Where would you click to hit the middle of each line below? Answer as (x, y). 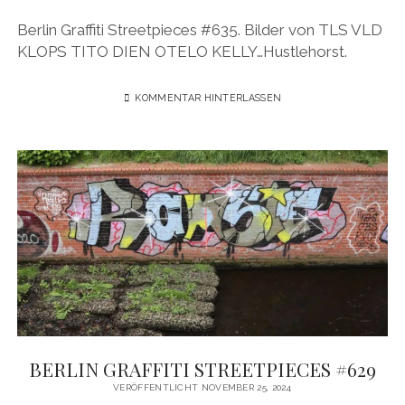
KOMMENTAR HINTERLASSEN (208, 98)
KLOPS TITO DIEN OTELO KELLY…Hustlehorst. (182, 51)
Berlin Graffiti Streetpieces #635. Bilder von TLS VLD (199, 29)
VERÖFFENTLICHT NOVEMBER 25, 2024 (202, 387)
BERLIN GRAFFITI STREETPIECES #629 (202, 368)
